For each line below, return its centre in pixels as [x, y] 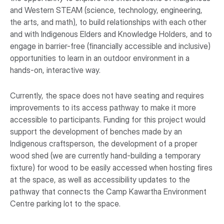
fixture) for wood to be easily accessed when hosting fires [111, 167]
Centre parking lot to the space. [65, 203]
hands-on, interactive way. [55, 70]
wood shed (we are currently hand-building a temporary [105, 155]
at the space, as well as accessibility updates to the [100, 179]
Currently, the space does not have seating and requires [107, 95]
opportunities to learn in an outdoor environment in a [100, 58]
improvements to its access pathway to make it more [103, 107]
